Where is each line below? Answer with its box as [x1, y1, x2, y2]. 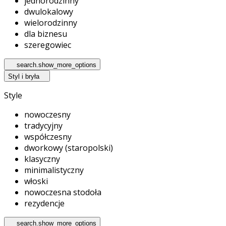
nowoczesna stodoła [24, 186, 101, 198]
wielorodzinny [24, 17, 77, 28]
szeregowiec [24, 39, 71, 50]
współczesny [24, 131, 72, 142]
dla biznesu [24, 28, 67, 39]
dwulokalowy [24, 6, 73, 17]
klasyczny [24, 153, 60, 164]
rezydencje [24, 197, 65, 209]
